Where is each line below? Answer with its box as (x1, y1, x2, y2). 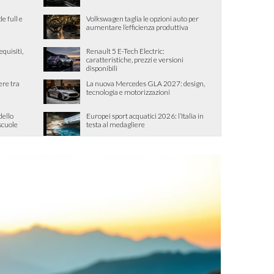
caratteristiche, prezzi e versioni (86, 55, 183, 64)
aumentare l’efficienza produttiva (86, 23, 188, 32)
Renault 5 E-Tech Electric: (86, 46, 165, 56)
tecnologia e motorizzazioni (86, 87, 170, 97)
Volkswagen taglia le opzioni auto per (86, 14, 199, 23)
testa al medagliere (86, 120, 145, 129)
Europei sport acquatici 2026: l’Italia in (86, 111, 204, 120)
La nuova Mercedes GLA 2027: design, (86, 79, 205, 88)
